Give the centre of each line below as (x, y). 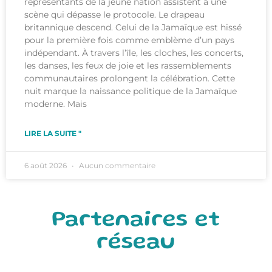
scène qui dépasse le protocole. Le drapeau (114, 15)
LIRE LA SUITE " (53, 134)
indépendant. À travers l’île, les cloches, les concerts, (134, 53)
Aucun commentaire (116, 166)
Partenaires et (136, 221)
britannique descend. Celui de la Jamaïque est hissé (133, 28)
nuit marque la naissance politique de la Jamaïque (131, 91)
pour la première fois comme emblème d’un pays (129, 40)
